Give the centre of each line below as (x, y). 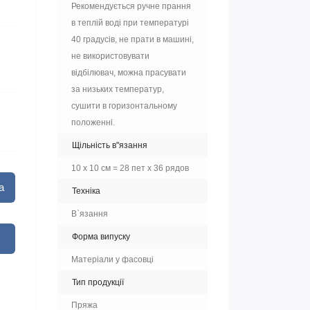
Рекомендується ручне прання (131, 6)
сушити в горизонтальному (124, 106)
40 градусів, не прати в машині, (133, 39)
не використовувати (110, 56)
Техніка (86, 191)
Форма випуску (101, 237)
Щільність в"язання (110, 145)
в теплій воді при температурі (130, 23)
